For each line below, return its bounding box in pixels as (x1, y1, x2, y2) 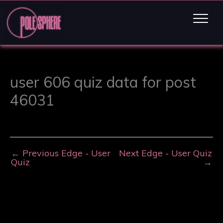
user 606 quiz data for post (10, 73, 196, 92)
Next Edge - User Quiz (119, 147, 212, 159)
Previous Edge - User (20, 147, 111, 159)
